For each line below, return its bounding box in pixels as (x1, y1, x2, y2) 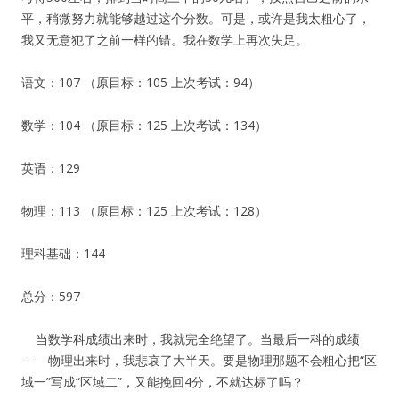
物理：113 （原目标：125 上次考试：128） (21, 202, 267, 219)
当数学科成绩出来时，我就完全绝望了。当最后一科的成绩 (21, 330, 360, 347)
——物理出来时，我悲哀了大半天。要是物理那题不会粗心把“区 (21, 352, 377, 369)
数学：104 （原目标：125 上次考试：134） (21, 117, 267, 134)
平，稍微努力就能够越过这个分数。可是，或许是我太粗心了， (21, 10, 370, 27)
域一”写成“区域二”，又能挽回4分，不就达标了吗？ (21, 373, 304, 390)
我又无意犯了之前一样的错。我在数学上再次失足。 (21, 31, 308, 48)
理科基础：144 (21, 245, 105, 262)
